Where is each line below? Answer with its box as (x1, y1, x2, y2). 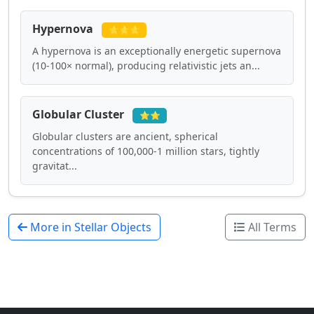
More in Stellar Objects (27, 219, 151, 235)
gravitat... (32, 158, 77, 172)
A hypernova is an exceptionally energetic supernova (32, 43, 281, 57)
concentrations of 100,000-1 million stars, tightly (32, 144, 259, 158)
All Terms (245, 219, 296, 235)
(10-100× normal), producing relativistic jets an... (32, 58, 260, 72)
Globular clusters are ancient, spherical (32, 129, 218, 143)
